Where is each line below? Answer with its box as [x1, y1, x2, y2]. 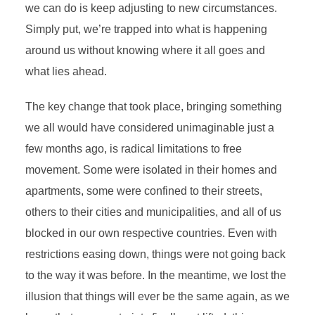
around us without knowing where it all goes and [25, 44, 265, 56]
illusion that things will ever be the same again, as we [25, 290, 290, 302]
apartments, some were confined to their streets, [25, 185, 262, 197]
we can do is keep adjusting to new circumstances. [25, 2, 277, 14]
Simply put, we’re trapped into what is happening [25, 23, 267, 35]
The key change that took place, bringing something [25, 101, 282, 112]
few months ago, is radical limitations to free [25, 143, 242, 155]
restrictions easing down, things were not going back [25, 248, 285, 260]
